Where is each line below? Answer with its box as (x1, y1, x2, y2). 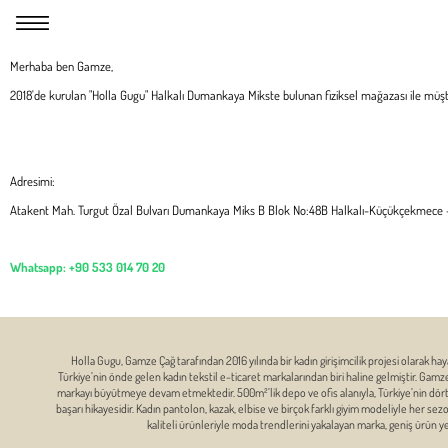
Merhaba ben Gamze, (10, 57, 113, 74)
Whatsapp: (10, 259, 69, 276)
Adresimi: (10, 172, 55, 189)
